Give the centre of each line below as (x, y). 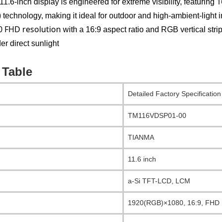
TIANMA (141, 138)
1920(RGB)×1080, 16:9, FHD (174, 203)
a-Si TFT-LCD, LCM (159, 181)
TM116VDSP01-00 (157, 116)
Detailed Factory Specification (174, 94)
